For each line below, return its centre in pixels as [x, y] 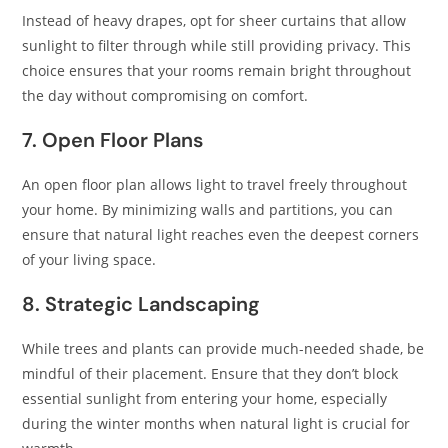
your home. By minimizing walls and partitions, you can [208, 209]
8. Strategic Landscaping [141, 304]
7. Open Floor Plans [113, 140]
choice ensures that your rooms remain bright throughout [217, 70]
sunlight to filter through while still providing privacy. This [217, 45]
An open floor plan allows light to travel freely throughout [215, 184]
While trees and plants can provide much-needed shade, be [223, 348]
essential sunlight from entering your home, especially [205, 398]
